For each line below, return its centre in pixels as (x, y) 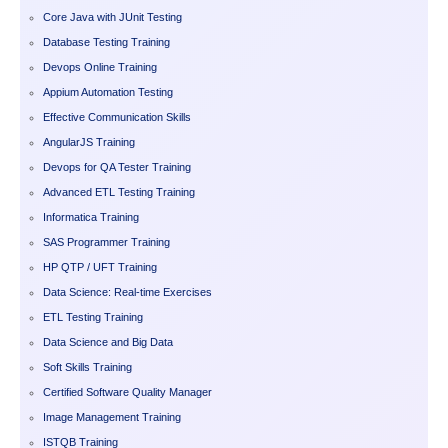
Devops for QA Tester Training (117, 166)
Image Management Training (112, 416)
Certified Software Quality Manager (127, 391)
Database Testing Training (106, 41)
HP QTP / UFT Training (100, 266)
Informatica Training (91, 216)
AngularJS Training (89, 141)
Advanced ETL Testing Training (119, 191)
